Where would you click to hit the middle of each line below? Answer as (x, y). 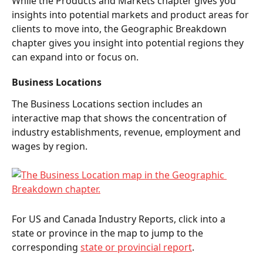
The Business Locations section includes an (108, 104)
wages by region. (51, 146)
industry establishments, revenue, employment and (127, 132)
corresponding (46, 247)
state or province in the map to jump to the (109, 233)
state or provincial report (136, 247)
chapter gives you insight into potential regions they (129, 43)
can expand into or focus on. (77, 57)
